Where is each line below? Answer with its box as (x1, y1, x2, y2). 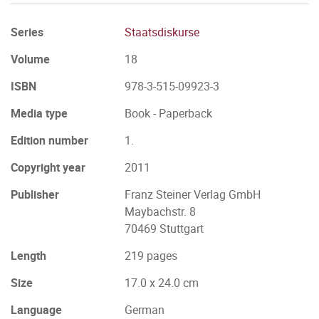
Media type (11, 105, 68, 121)
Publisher (11, 187, 59, 202)
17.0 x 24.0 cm (125, 275, 199, 291)
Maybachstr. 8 (125, 204, 196, 219)
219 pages (125, 248, 177, 263)
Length (11, 248, 46, 263)
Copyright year (11, 159, 85, 175)
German (125, 302, 164, 318)
